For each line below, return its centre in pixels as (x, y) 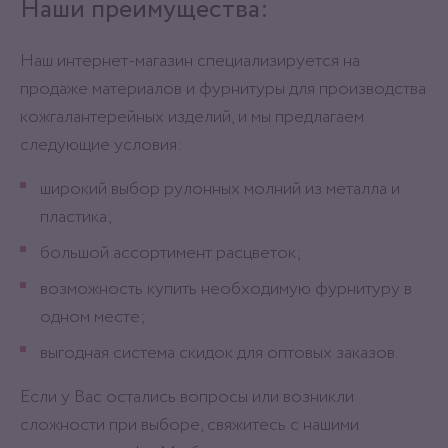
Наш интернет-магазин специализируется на (190, 61)
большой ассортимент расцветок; (171, 253)
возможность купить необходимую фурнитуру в (226, 289)
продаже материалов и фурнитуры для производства (223, 89)
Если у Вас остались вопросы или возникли (187, 397)
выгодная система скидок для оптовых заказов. (219, 353)
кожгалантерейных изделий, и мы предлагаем (192, 117)
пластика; (76, 217)
